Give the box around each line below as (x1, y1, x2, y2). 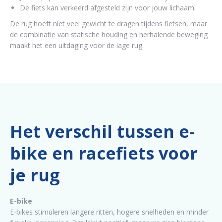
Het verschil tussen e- (10, 120, 195, 143)
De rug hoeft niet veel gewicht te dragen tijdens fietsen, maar (10, 19, 207, 28)
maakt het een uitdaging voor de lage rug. (10, 41, 144, 50)
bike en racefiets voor (10, 142, 198, 165)
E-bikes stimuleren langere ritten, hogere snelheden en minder (10, 207, 209, 217)
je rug (10, 164, 60, 186)
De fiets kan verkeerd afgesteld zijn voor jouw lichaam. (20, 3, 196, 12)
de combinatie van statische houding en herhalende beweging (10, 30, 208, 39)
